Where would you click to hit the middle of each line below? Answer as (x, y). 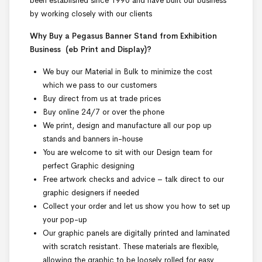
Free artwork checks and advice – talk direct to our (133, 180)
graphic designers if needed (91, 193)
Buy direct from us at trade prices (102, 99)
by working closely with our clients (91, 14)
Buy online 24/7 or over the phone (104, 112)
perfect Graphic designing (89, 166)
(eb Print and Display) (105, 50)
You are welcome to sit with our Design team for (127, 153)
